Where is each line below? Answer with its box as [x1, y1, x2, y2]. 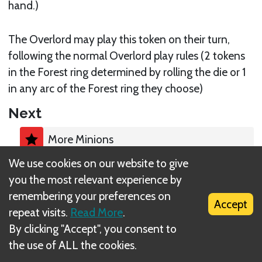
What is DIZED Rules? [73, 212, 189, 226]
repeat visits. [9, 205, 68, 219]
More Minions [47, 132, 113, 146]
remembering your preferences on [9, 189, 171, 203]
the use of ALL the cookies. [9, 238, 137, 252]
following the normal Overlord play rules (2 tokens [8, 48, 246, 63]
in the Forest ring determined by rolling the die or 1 [8, 64, 246, 79]
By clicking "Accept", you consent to [9, 222, 177, 236]
